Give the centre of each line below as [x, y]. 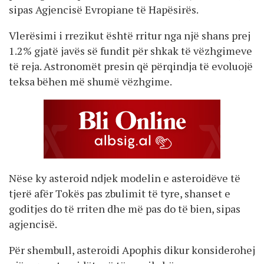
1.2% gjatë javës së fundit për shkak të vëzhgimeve [131, 50]
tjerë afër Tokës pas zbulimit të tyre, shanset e [120, 193]
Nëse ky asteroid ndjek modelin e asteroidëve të [125, 178]
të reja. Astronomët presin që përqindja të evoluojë [131, 66]
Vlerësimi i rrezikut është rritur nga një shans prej [130, 35]
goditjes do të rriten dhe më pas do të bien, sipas [125, 208]
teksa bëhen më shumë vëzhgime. [90, 81]
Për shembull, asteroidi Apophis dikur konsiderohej [132, 250]
